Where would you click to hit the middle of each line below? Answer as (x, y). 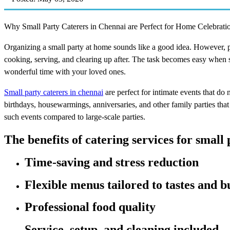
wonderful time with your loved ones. (65, 71)
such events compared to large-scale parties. (75, 117)
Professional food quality (90, 207)
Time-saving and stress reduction (112, 162)
